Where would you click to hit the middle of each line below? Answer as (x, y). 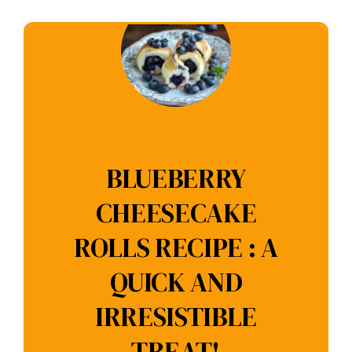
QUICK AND (176, 282)
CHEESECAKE (176, 213)
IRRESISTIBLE (176, 317)
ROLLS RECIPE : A (176, 248)
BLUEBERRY (176, 179)
